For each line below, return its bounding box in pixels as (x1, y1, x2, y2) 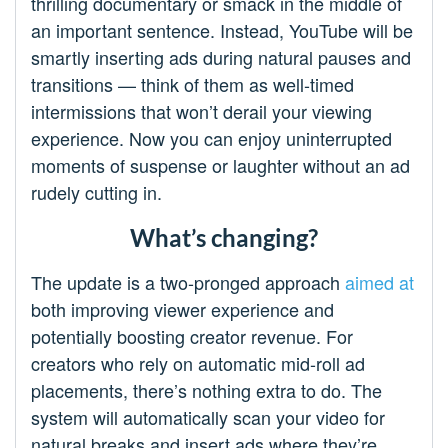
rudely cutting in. (31, 179, 162, 206)
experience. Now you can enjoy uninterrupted (31, 125, 392, 152)
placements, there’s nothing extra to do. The (31, 377, 382, 404)
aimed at (345, 269, 414, 296)
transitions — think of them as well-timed (31, 71, 354, 98)
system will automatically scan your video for (31, 404, 385, 431)
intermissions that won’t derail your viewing (31, 98, 372, 125)
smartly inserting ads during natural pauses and (31, 44, 411, 71)
